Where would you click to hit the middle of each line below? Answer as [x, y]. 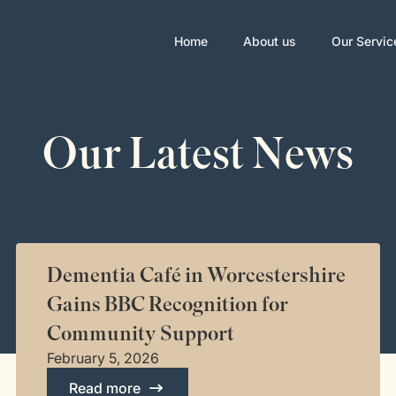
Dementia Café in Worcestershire [197, 275]
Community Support [141, 334]
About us [269, 41]
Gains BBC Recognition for [168, 305]
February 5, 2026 [103, 358]
